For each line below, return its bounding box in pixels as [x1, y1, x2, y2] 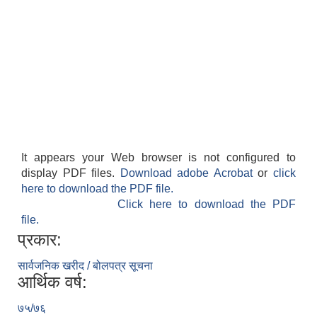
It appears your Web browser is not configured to [21, 151, 296, 164]
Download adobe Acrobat [120, 167, 258, 180]
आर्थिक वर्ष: [18, 272, 87, 292]
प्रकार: [18, 230, 62, 250]
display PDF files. [21, 167, 120, 180]
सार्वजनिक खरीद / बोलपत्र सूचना [18, 260, 153, 272]
